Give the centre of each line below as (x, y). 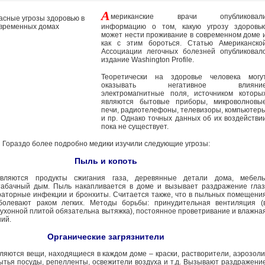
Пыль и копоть (106, 161)
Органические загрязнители (106, 237)
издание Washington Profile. (148, 60)
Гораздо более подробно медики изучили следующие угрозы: (106, 144)
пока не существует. (135, 127)
